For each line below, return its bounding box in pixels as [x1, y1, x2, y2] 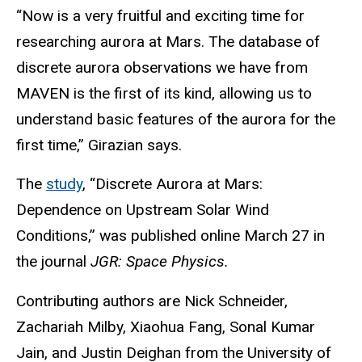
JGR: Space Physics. [90, 252, 229, 271]
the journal [16, 252, 90, 271]
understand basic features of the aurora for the [16, 109, 335, 128]
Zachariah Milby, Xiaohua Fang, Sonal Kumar [16, 318, 315, 337]
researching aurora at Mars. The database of [16, 32, 320, 51]
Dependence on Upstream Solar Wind [16, 200, 269, 220]
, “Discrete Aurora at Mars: [82, 175, 263, 194]
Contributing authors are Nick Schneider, [16, 292, 288, 311]
